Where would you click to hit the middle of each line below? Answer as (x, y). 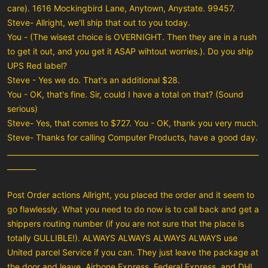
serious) (22, 108)
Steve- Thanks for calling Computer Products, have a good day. (133, 137)
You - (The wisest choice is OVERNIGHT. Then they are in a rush (132, 36)
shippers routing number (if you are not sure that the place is (126, 223)
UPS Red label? (37, 65)
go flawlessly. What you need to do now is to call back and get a (133, 209)
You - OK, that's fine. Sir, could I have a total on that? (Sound (125, 94)
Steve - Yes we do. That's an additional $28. (94, 80)
